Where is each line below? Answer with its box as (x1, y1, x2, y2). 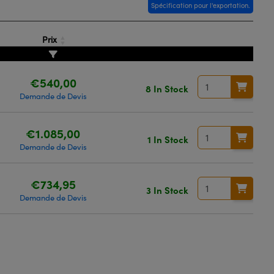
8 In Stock (145, 81, 188, 95)
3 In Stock (146, 183, 188, 196)
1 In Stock (147, 132, 188, 146)
